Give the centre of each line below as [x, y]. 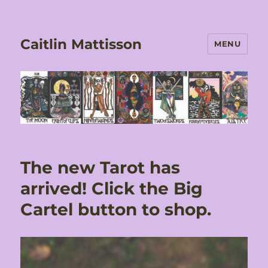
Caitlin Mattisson [81, 44]
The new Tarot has [100, 168]
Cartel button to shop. [116, 210]
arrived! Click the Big [112, 189]
